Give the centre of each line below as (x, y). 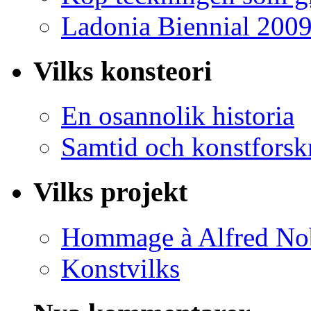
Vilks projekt (110, 192)
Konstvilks (120, 268)
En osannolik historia (178, 116)
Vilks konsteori (123, 71)
